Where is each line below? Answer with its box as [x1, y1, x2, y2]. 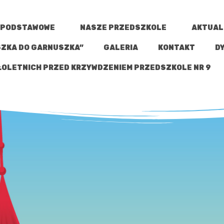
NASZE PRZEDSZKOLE [80, 23, 167, 32]
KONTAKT [158, 43, 195, 52]
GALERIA [103, 43, 138, 52]
